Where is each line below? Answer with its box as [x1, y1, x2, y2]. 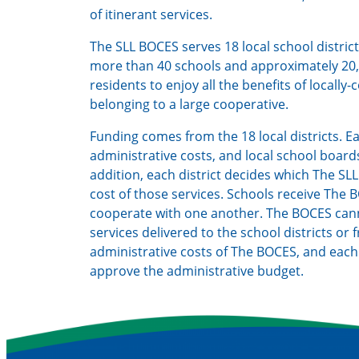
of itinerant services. [90, 6, 212, 24]
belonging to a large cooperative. [90, 95, 288, 114]
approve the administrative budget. [90, 262, 304, 280]
